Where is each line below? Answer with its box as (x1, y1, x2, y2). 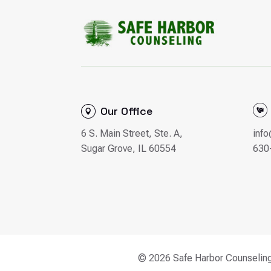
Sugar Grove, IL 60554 (81, 143, 177, 155)
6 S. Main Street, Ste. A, (81, 128, 183, 140)
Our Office (100, 104, 153, 119)
